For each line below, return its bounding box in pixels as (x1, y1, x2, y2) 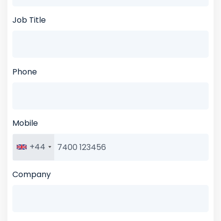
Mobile (12, 117, 38, 129)
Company (12, 169, 51, 181)
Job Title (12, 14, 46, 26)
